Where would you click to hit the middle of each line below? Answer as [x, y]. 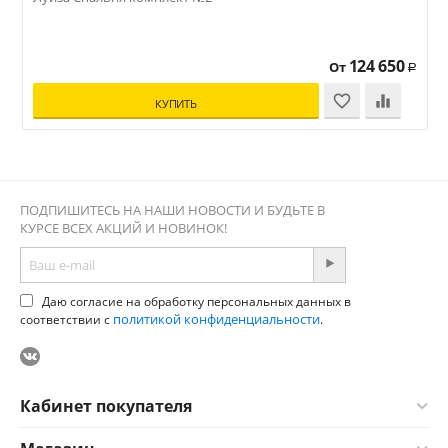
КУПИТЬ [176, 103]
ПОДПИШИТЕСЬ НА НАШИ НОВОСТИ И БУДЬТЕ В [172, 209]
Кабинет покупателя [106, 405]
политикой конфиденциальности [216, 318]
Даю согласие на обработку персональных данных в [195, 301]
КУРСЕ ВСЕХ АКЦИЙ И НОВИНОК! [123, 227]
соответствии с [66, 319]
